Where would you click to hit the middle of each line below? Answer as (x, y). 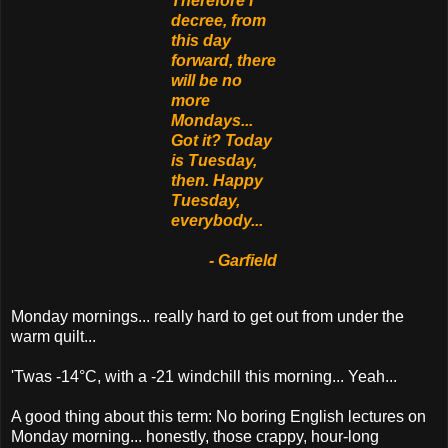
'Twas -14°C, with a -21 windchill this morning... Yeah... (204, 376)
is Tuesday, (214, 161)
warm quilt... (53, 336)
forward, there (223, 61)
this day (201, 41)
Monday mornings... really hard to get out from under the (207, 316)
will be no (206, 81)
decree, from (218, 21)
